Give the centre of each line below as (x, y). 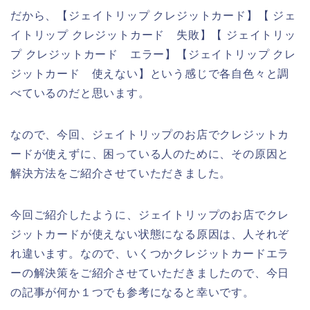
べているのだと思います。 (80, 93)
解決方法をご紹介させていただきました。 (121, 173)
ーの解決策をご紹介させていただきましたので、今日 (150, 273)
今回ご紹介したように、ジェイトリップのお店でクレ (150, 215)
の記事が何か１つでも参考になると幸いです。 (133, 292)
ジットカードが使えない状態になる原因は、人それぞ (150, 234)
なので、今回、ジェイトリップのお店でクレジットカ (150, 134)
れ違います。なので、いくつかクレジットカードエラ (150, 253)
